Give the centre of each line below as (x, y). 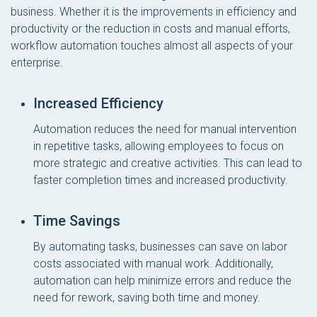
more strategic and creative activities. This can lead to (168, 163)
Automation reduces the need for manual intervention (165, 129)
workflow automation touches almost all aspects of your (152, 46)
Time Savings (77, 221)
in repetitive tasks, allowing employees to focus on (158, 146)
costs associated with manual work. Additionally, (153, 264)
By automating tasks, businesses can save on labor (160, 247)
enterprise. (37, 63)
